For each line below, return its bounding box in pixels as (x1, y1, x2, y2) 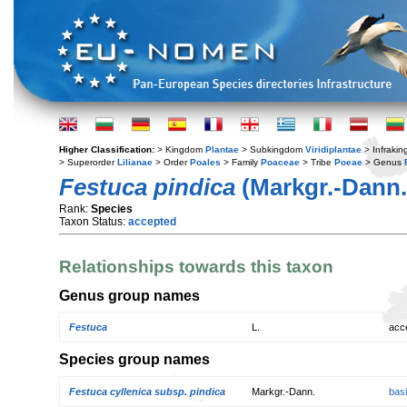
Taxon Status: (59, 215, 128, 228)
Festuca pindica (59, 174, 235, 201)
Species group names (59, 351, 210, 368)
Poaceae (261, 157, 300, 167)
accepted (128, 215, 176, 228)
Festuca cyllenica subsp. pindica (69, 385, 225, 397)
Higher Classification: (59, 144, 157, 154)
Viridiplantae (305, 144, 362, 154)
